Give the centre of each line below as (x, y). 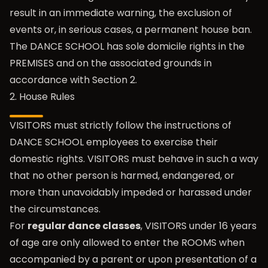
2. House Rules (42, 97)
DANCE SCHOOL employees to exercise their (114, 142)
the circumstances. (55, 209)
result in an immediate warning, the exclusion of (121, 13)
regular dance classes (84, 226)
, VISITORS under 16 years (199, 226)
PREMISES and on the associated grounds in (111, 63)
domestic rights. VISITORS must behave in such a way (134, 159)
